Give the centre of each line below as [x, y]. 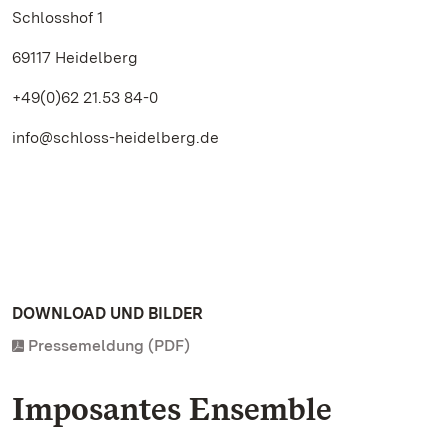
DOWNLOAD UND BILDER [107, 313]
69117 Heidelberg [75, 57]
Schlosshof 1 [57, 17]
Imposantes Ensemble [172, 408]
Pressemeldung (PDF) [109, 345]
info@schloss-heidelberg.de [115, 137]
